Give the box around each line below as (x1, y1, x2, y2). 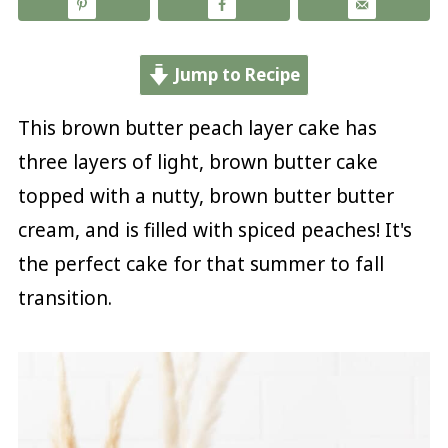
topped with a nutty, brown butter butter (17, 182, 394, 209)
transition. (17, 284, 112, 311)
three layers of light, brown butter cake (17, 148, 378, 175)
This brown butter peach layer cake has (17, 114, 377, 141)
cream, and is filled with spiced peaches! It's (17, 216, 412, 243)
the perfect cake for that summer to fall (17, 250, 384, 277)
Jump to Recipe (170, 62, 301, 86)
